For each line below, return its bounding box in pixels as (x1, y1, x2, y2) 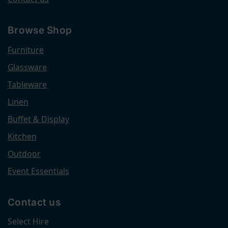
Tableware (8, 78, 47, 90)
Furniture (8, 44, 44, 55)
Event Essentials (8, 165, 69, 177)
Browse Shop (8, 24, 72, 36)
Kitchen (8, 130, 37, 142)
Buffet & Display (8, 113, 69, 125)
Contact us (8, 196, 61, 208)
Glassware (8, 61, 47, 73)
